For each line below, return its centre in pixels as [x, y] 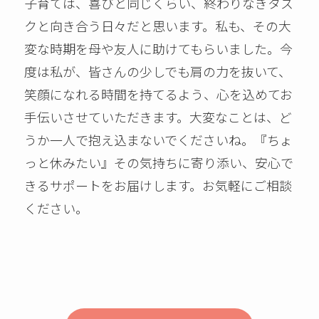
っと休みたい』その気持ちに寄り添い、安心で [159, 163]
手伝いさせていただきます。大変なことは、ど [158, 117]
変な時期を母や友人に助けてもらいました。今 [159, 49]
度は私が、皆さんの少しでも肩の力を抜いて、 [158, 72]
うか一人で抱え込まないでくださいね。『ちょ [159, 140]
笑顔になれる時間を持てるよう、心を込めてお [159, 94]
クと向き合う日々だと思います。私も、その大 [158, 26]
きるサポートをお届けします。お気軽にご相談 [158, 185]
